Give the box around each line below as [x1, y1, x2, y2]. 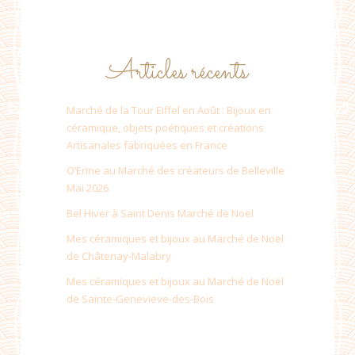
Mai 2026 [67, 180, 109, 195]
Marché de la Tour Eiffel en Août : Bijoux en [67, 102, 271, 117]
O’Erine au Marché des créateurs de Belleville [67, 162, 284, 177]
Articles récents [107, 52, 248, 92]
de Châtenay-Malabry [67, 248, 171, 263]
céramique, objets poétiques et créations [67, 120, 264, 135]
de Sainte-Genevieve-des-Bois [67, 291, 214, 306]
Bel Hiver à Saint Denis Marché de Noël [67, 205, 254, 220]
